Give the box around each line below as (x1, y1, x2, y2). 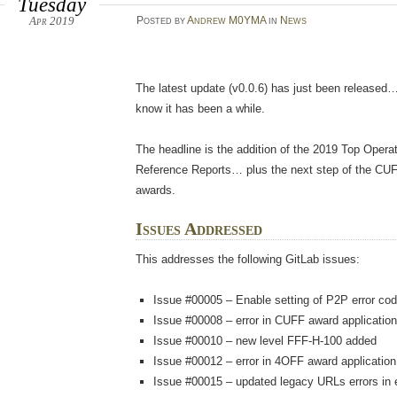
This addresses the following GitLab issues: (136, 253, 361, 267)
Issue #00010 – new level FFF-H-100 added (152, 334, 377, 348)
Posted (136, 14, 175, 27)
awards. (136, 183, 176, 198)
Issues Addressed (136, 220, 263, 239)
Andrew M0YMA (186, 14, 266, 27)
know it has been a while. (136, 102, 266, 116)
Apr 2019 (28, 14, 74, 27)
